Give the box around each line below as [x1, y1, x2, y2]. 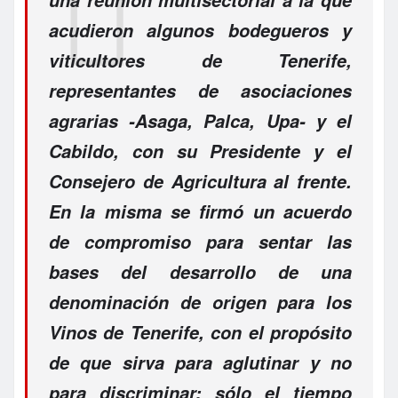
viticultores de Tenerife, [49, 47, 352, 73]
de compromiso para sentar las [49, 228, 352, 254]
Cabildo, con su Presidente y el [49, 138, 352, 163]
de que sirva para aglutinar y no [49, 349, 352, 375]
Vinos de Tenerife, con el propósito [49, 319, 352, 345]
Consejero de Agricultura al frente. [49, 168, 352, 194]
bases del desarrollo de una [49, 259, 352, 284]
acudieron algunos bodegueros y [49, 17, 352, 43]
